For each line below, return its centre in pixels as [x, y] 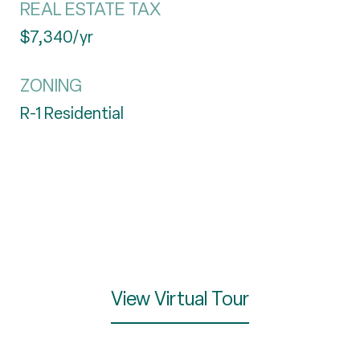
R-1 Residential [72, 113]
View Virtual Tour [180, 299]
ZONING [51, 86]
